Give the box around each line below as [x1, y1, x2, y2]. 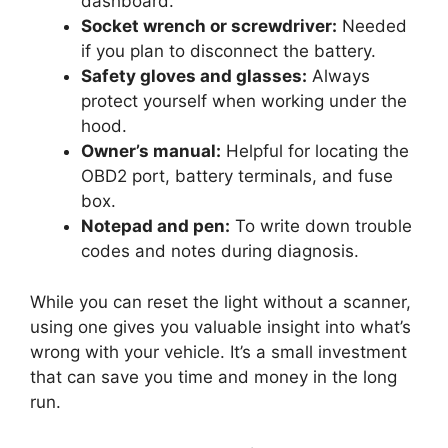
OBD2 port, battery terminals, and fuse [81, 166, 393, 187]
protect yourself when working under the [81, 91, 407, 112]
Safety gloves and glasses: [81, 66, 307, 87]
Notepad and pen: [81, 216, 230, 237]
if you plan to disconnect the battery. [81, 41, 376, 62]
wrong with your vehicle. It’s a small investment [30, 341, 407, 362]
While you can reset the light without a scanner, [30, 291, 411, 312]
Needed [337, 16, 407, 37]
